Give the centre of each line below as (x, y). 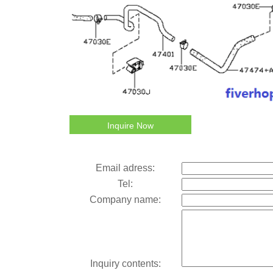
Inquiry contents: (125, 263)
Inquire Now (130, 125)
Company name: (125, 199)
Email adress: (125, 168)
